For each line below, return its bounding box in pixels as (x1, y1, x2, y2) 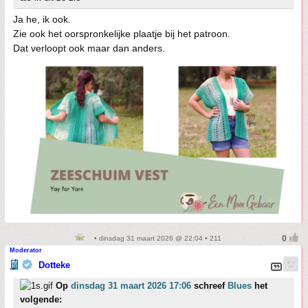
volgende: (20, 294, 62, 305)
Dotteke (38, 259, 70, 270)
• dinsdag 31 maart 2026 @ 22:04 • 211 (92, 234, 221, 242)
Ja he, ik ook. (13, 13, 71, 25)
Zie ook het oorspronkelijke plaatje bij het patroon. (13, 27, 230, 39)
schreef (191, 280, 228, 291)
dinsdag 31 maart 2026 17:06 (71, 280, 191, 291)
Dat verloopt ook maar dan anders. (13, 42, 165, 54)
